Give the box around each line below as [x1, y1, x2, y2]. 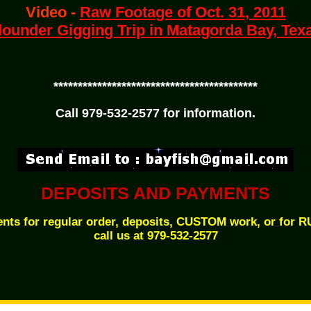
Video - [25, 3, 80, 21]
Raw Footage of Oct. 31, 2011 [79, 3, 286, 21]
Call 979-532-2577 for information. [56, 106, 255, 120]
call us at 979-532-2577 [93, 229, 218, 242]
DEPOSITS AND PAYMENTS [41, 183, 270, 203]
